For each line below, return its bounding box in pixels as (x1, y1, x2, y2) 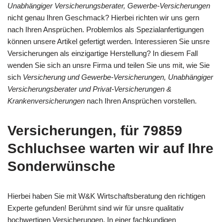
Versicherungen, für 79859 (7, 122, 182, 138)
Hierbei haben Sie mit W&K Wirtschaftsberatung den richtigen (7, 191, 205, 200)
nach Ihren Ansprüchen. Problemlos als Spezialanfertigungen (7, 25, 204, 34)
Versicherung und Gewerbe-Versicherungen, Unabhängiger (23, 72, 213, 81)
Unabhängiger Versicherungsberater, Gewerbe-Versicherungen (7, 1, 210, 10)
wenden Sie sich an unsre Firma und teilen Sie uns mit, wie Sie (7, 60, 210, 69)
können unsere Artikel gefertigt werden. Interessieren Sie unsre (7, 37, 210, 46)
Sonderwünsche (7, 158, 115, 174)
